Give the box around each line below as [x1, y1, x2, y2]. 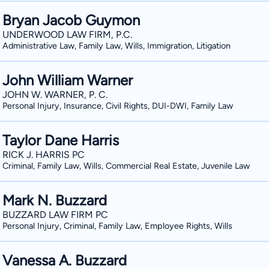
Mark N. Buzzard [2, 192, 107, 209]
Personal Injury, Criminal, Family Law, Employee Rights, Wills [2, 220, 232, 231]
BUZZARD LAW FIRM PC [2, 209, 108, 220]
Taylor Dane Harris [2, 131, 119, 149]
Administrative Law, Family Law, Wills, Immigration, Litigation [2, 40, 231, 51]
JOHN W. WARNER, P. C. [2, 89, 107, 100]
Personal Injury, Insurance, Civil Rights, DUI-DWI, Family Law [2, 100, 233, 111]
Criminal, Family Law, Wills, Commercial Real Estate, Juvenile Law [2, 160, 250, 171]
